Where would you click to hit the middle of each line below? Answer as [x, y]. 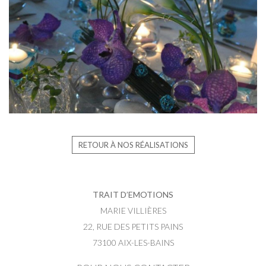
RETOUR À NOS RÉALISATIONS [133, 145]
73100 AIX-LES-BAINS [133, 243]
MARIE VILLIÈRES [133, 211]
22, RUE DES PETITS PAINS [133, 227]
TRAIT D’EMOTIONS [133, 195]
